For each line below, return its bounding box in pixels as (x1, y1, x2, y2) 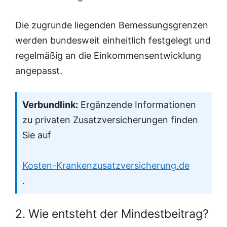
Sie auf (22, 130, 51, 140)
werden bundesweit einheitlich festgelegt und (15, 35, 211, 46)
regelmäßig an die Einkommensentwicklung (15, 50, 201, 61)
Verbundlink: (22, 99, 78, 110)
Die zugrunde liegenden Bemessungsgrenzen (15, 20, 208, 30)
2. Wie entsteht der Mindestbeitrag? (15, 207, 209, 221)
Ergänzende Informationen (78, 99, 196, 110)
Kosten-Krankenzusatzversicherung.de (22, 160, 190, 171)
